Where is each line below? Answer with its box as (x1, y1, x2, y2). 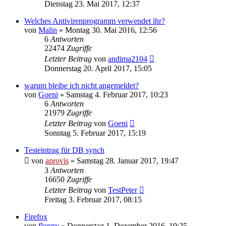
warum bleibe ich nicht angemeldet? (24, 81, 139, 90)
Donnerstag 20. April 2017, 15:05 (44, 64, 152, 73)
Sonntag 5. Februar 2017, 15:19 (44, 128, 146, 137)
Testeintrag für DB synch (24, 145, 104, 154)
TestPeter (108, 185, 137, 194)
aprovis (45, 156, 69, 165)
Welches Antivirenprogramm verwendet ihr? (24, 16, 165, 25)
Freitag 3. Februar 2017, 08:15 (44, 195, 142, 204)
